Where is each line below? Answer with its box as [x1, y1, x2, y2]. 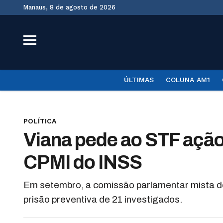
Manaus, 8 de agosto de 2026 [28, 3, 115, 11]
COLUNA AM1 [165, 76, 210, 84]
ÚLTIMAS [123, 76, 154, 84]
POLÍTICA [23, 117, 56, 125]
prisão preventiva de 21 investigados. [23, 194, 182, 205]
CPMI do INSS [23, 152, 142, 173]
